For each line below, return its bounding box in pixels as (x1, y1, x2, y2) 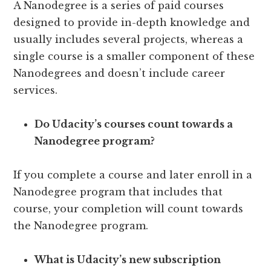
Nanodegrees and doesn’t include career (13, 67, 226, 80)
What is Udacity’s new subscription (34, 253, 221, 266)
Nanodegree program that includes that (13, 186, 223, 198)
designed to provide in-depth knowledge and (13, 16, 250, 29)
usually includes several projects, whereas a (13, 33, 244, 46)
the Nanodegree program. (13, 220, 149, 232)
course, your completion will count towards (13, 203, 244, 215)
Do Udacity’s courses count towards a (34, 118, 233, 131)
